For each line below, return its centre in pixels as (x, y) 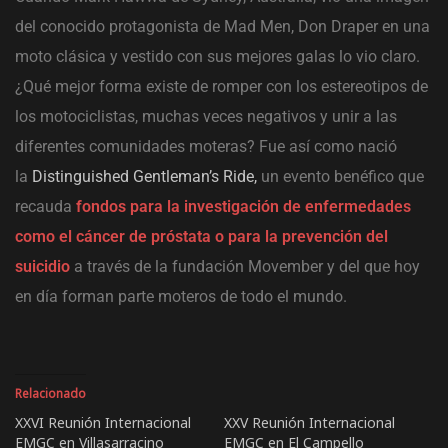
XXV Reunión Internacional (309, 423)
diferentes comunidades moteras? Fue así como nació (206, 147)
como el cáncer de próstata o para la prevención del (201, 237)
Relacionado (50, 394)
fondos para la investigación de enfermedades (243, 207)
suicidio (44, 267)
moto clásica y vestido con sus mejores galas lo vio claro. (217, 57)
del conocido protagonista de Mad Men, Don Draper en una (222, 27)
